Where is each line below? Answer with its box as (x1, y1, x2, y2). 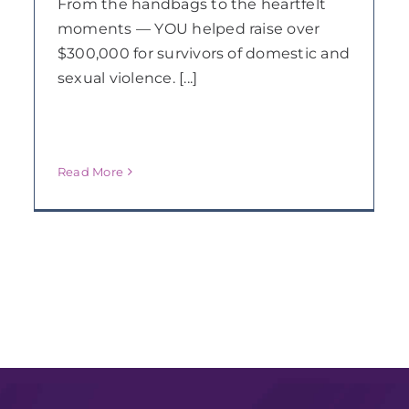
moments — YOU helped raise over (57, 19, 320, 37)
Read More (57, 164, 124, 179)
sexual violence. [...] (57, 68, 198, 87)
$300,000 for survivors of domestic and (57, 44, 351, 62)
